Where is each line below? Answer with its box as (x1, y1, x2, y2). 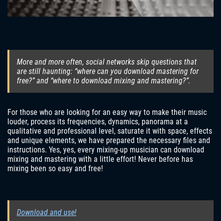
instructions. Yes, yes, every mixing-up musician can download (7, 145, 204, 155)
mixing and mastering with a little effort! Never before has (7, 154, 193, 164)
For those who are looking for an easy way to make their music (7, 108, 207, 117)
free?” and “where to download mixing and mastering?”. (17, 76, 190, 86)
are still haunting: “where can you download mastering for (17, 67, 199, 76)
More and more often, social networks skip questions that (17, 57, 197, 67)
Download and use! (17, 208, 76, 218)
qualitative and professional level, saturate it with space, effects (7, 126, 212, 136)
